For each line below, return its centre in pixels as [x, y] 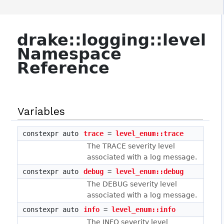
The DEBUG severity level [132, 184]
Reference [63, 68]
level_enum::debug [150, 172]
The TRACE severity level [131, 146]
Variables [41, 111]
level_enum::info [144, 210]
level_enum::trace [150, 134]
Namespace [69, 54]
